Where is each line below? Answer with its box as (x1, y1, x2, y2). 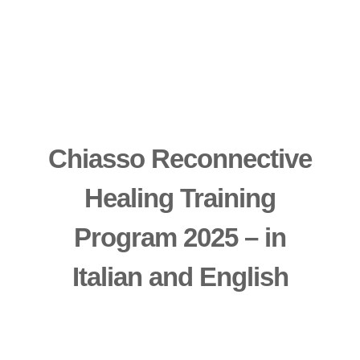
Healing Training (84, 183, 276, 214)
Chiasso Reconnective (48, 144, 312, 174)
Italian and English (72, 262, 288, 292)
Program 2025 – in (74, 223, 286, 253)
